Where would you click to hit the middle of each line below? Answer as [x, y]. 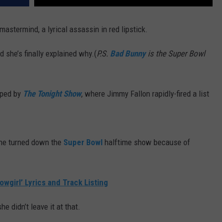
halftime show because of [146, 142]
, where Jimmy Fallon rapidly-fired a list [145, 94]
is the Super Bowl [175, 54]
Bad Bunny [128, 54]
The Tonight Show [52, 94]
